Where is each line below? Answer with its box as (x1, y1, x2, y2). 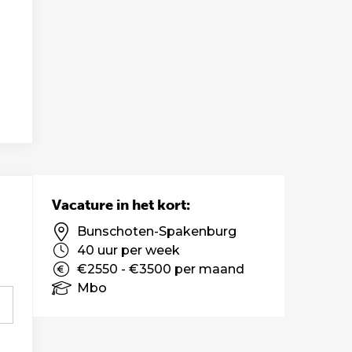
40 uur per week (77, 243, 180, 258)
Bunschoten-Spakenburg (77, 224, 236, 239)
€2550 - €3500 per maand (77, 262, 244, 277)
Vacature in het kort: (52, 196, 190, 214)
